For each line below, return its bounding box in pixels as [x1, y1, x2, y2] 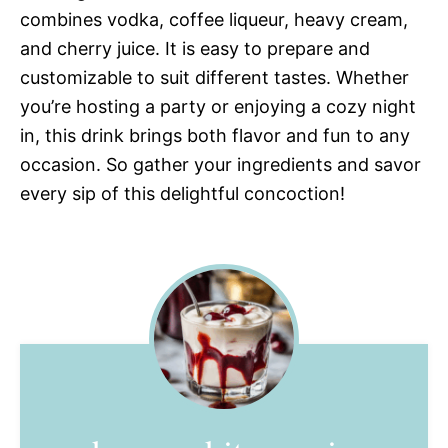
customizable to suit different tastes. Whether [20, 67, 409, 89]
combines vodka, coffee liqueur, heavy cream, [20, 9, 408, 31]
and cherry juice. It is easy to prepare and [20, 38, 370, 60]
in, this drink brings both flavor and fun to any [20, 125, 410, 147]
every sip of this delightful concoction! [20, 183, 345, 205]
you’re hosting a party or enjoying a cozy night [20, 96, 416, 118]
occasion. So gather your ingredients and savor [20, 154, 421, 176]
